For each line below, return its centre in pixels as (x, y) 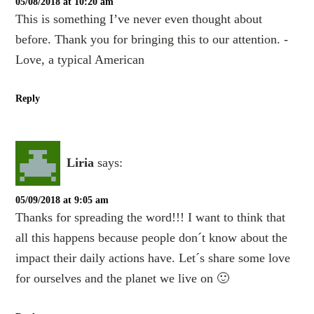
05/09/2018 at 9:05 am (62, 200)
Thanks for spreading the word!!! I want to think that (151, 217)
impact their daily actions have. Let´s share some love (153, 258)
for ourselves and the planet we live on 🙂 (123, 278)
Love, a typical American (80, 59)
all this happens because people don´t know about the (152, 237)
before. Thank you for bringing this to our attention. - (152, 39)
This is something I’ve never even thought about (139, 19)
